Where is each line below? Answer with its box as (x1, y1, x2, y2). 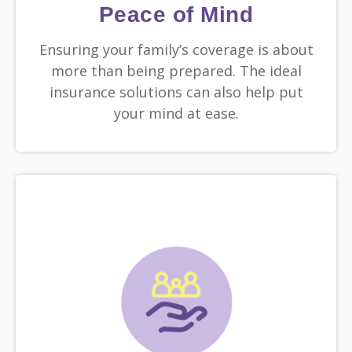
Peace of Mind (98, 2, 254, 27)
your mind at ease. (113, 104, 239, 123)
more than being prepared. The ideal (50, 61, 302, 81)
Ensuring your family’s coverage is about (38, 40, 313, 60)
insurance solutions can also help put (49, 82, 303, 102)
